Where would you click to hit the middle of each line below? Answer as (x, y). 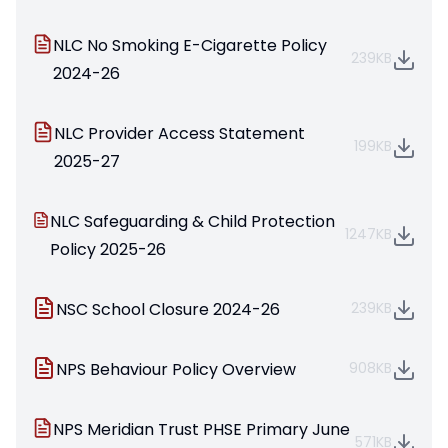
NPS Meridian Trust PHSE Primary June (202, 430)
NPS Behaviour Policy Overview (176, 370)
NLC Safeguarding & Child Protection (192, 222)
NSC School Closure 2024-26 (168, 310)
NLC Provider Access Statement (180, 134)
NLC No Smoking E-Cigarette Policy (189, 46)
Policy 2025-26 (107, 250)
